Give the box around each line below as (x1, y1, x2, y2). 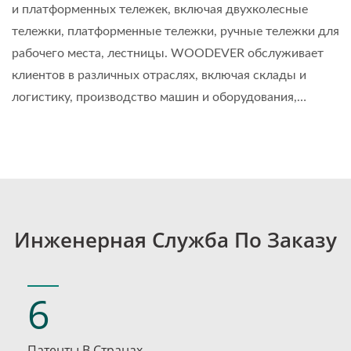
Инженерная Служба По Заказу (14, 226, 337, 255)
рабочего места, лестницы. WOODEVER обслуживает (12, 47, 324, 60)
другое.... (12, 135, 64, 148)
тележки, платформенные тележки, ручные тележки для (12, 25, 339, 38)
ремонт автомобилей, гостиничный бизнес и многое (12, 113, 313, 126)
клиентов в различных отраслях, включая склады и (12, 69, 306, 82)
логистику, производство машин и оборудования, (12, 91, 297, 104)
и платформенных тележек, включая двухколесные (12, 3, 308, 16)
